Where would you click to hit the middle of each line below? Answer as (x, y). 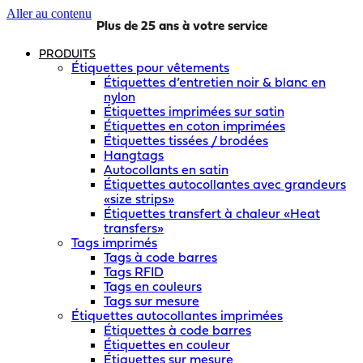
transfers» (134, 229)
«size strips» (139, 200)
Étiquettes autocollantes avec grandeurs (225, 186)
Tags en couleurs (153, 288)
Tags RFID (134, 273)
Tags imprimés (114, 244)
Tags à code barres (160, 258)
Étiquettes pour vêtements (150, 69)
